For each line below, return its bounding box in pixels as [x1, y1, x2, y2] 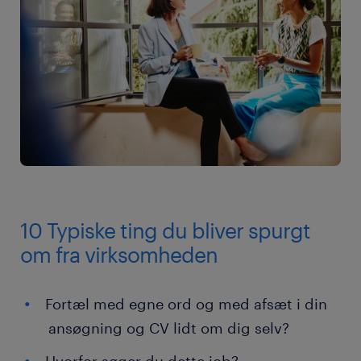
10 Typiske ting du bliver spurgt [20, 218, 310, 243]
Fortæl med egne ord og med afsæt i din [45, 295, 327, 313]
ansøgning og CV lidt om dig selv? [48, 319, 289, 338]
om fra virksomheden [20, 242, 218, 268]
